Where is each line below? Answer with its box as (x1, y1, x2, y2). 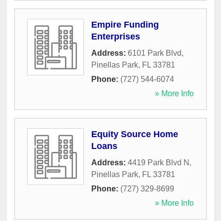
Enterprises (91, 32, 140, 42)
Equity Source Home (91, 129, 178, 140)
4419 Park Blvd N (128, 158, 189, 167)
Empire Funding (91, 20, 159, 30)
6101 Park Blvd (128, 49, 182, 58)
